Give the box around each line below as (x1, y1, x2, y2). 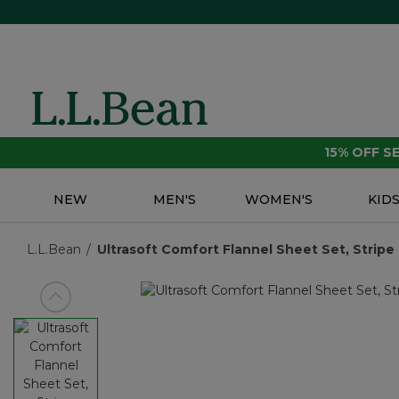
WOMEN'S (245, 191, 313, 208)
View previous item (39, 297, 159, 313)
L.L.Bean (27, 241, 81, 258)
